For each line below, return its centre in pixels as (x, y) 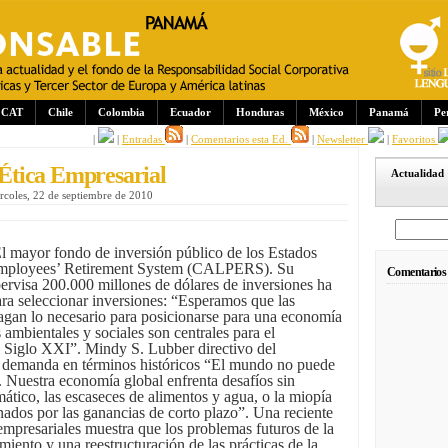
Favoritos (415, 139)
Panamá (389, 112)
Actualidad (417, 173)
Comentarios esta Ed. (241, 139)
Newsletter (342, 139)
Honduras (260, 112)
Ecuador (190, 112)
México (326, 112)
